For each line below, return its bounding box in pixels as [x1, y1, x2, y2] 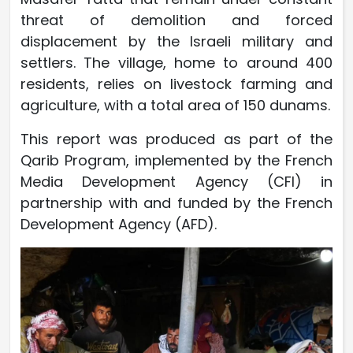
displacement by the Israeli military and [20, 32, 333, 52]
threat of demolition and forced [20, 10, 333, 31]
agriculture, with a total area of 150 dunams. [20, 95, 330, 116]
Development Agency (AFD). [20, 214, 217, 235]
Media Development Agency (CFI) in [20, 172, 333, 192]
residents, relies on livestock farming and [20, 74, 333, 95]
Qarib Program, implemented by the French [20, 150, 333, 171]
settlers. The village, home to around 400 [20, 53, 333, 73]
